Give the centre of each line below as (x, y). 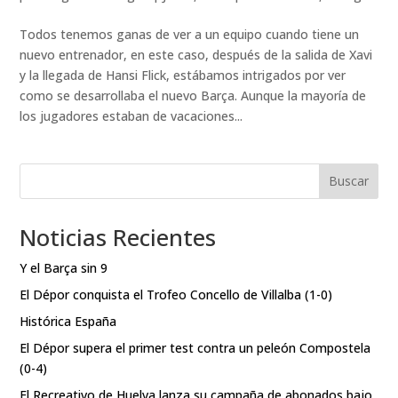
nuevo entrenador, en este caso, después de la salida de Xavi (196, 54)
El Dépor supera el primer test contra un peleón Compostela (195, 347)
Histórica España (68, 321)
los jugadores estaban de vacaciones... (131, 115)
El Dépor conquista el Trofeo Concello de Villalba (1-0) (176, 294)
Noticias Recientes (118, 237)
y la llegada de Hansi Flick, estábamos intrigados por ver (183, 75)
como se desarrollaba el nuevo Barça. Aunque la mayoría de (193, 95)
